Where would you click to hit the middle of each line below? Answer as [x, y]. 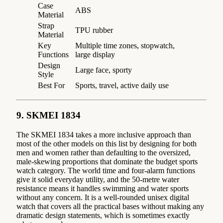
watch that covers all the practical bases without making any [110, 206]
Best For [51, 86]
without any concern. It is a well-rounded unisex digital [103, 197]
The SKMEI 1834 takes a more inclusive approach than [104, 134]
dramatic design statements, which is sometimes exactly [103, 215]
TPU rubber [94, 30]
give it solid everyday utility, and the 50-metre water [98, 179]
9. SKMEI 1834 [49, 115]
